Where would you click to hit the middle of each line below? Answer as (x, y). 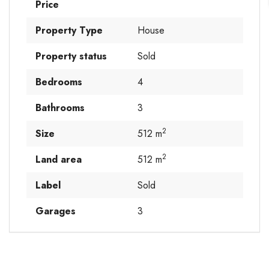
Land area (58, 160)
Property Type (69, 31)
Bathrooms (60, 108)
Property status (71, 56)
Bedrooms (59, 82)
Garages (55, 211)
